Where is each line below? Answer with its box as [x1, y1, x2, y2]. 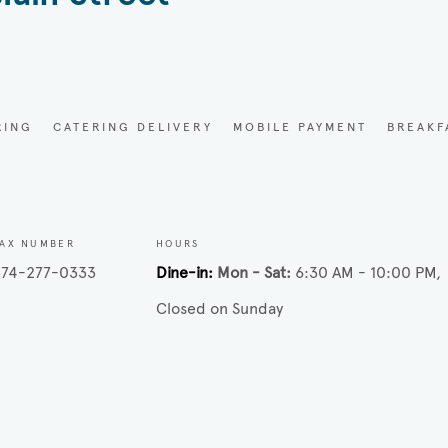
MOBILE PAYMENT [233, 119, 368, 134]
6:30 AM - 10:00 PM [294, 262, 436, 282]
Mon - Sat [216, 262, 286, 282]
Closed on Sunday [155, 298, 283, 318]
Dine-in [155, 262, 208, 282]
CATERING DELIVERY [53, 119, 214, 134]
